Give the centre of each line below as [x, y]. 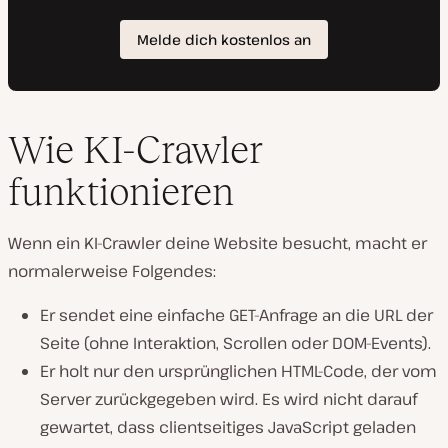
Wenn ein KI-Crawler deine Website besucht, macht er [217, 243]
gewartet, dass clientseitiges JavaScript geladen [228, 427]
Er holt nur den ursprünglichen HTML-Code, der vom [238, 371]
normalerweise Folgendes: [112, 271]
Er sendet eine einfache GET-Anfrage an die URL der [236, 315]
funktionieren [121, 192]
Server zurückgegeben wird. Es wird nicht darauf [228, 399]
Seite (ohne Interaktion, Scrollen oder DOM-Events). [235, 343]
